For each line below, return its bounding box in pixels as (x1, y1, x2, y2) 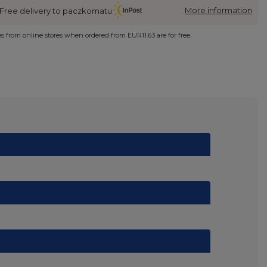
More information (185, 5, 252, 15)
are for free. (155, 31, 192, 40)
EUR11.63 (128, 31, 156, 40)
